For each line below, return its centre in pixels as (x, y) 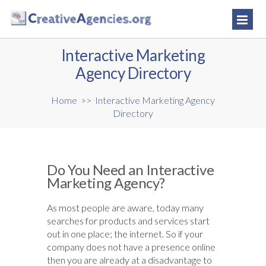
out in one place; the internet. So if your (125, 234)
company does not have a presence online (131, 247)
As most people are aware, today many (125, 208)
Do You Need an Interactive (130, 170)
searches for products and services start (128, 221)
